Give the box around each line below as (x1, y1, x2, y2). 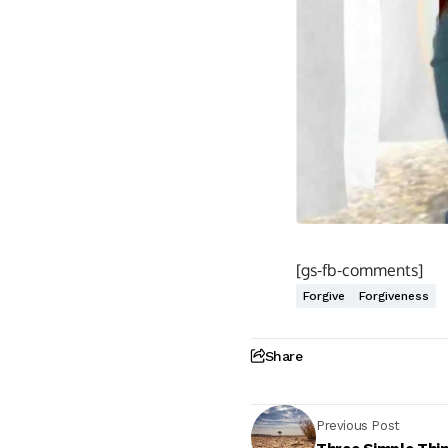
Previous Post (316, 418, 400, 434)
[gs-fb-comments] (296, 259, 423, 280)
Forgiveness (359, 288, 429, 303)
